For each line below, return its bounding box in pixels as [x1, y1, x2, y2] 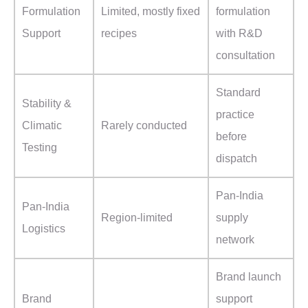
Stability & [22, 98, 71, 110]
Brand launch [216, 271, 281, 283]
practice [216, 109, 254, 121]
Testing [22, 142, 57, 154]
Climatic [22, 120, 62, 132]
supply [216, 212, 248, 224]
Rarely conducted [101, 120, 187, 132]
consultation [216, 49, 275, 62]
